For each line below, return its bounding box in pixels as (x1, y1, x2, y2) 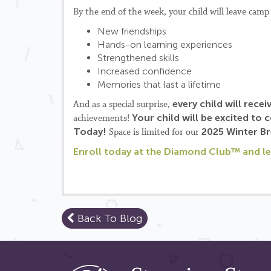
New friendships (97, 25, 166, 37)
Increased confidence (97, 65, 192, 77)
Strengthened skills (97, 52, 179, 64)
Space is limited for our (109, 128, 201, 137)
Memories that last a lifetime (97, 79, 221, 90)
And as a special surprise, (73, 100, 172, 109)
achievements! (73, 114, 132, 123)
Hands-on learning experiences (97, 39, 232, 50)
